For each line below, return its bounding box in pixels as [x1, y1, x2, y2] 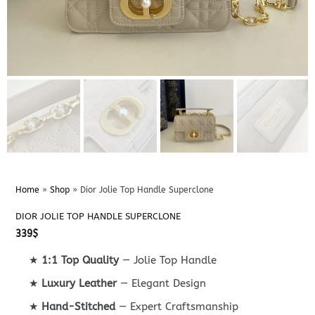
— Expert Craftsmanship [115, 300, 239, 314]
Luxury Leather [41, 277, 117, 290]
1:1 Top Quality [41, 254, 120, 267]
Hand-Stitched [41, 300, 116, 314]
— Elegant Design [117, 277, 207, 290]
